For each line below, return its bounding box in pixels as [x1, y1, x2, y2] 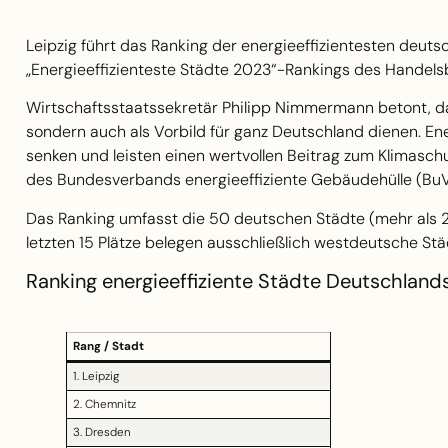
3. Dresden [72, 424, 131, 441]
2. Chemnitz [72, 396, 136, 413]
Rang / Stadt [72, 338, 144, 355]
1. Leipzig [72, 368, 119, 385]
